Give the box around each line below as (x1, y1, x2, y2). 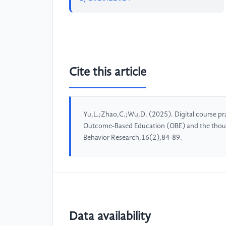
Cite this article (69, 67, 146, 79)
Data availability (69, 210, 151, 223)
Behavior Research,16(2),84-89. (83, 134, 182, 142)
